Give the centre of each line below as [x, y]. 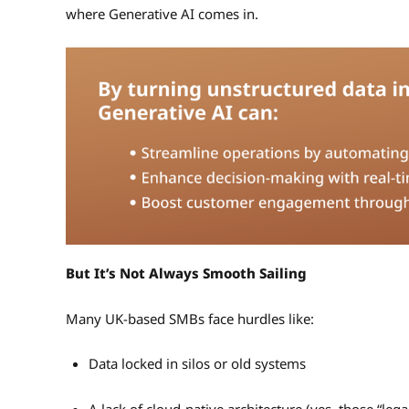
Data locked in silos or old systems [199, 364]
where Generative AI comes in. [164, 14]
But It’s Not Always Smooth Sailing [186, 273]
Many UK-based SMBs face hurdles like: [192, 318]
